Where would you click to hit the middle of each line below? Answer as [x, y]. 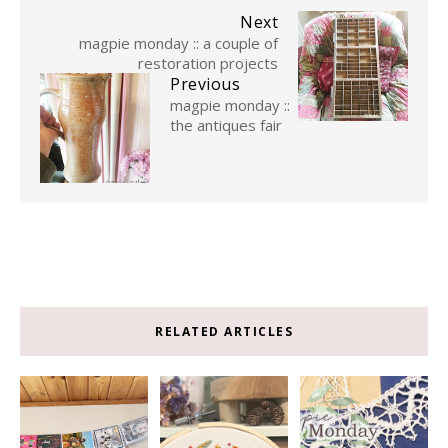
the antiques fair [226, 124]
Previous [205, 83]
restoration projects [208, 62]
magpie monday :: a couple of [178, 42]
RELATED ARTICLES [224, 331]
